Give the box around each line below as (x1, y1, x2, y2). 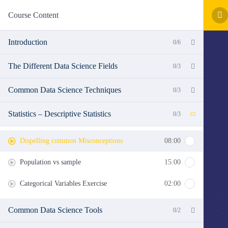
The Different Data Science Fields (8, 62, 118, 70)
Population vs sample (20, 158, 81, 166)
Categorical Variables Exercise (20, 180, 107, 187)
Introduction (8, 38, 47, 46)
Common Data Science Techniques (8, 85, 121, 94)
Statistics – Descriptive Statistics (8, 109, 111, 118)
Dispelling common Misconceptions (20, 137, 123, 145)
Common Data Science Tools (8, 206, 102, 214)
